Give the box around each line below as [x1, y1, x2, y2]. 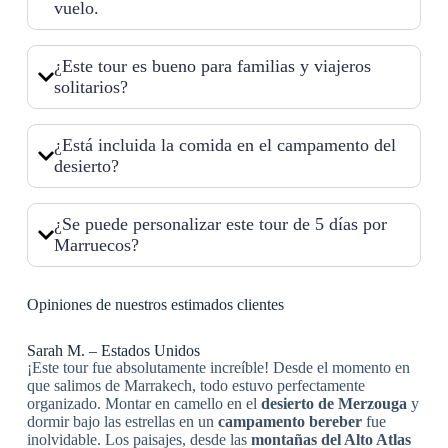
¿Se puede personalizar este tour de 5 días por [53, 214, 387, 235]
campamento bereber [217, 413, 362, 431]
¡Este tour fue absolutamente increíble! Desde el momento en [26, 359, 410, 377]
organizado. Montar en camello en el [26, 395, 261, 413]
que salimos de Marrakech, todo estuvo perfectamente [26, 377, 365, 395]
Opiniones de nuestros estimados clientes [26, 296, 284, 314]
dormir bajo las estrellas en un [26, 413, 218, 431]
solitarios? [53, 77, 128, 98]
